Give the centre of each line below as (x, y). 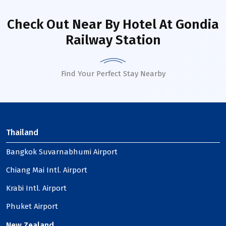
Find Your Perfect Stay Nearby (113, 74)
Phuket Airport (32, 206)
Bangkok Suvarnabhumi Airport (62, 152)
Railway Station (113, 40)
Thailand (22, 132)
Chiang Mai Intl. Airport (47, 170)
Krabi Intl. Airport (36, 188)
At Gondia (188, 24)
